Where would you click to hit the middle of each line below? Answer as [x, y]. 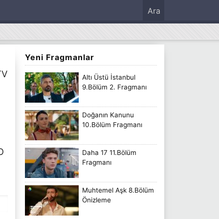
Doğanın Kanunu [108, 115]
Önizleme [97, 200]
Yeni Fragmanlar [60, 57]
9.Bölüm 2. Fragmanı [114, 87]
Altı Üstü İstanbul [109, 77]
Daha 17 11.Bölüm [109, 152]
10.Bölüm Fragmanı [112, 124]
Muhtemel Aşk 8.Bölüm [118, 190]
